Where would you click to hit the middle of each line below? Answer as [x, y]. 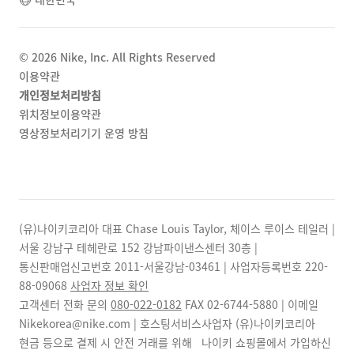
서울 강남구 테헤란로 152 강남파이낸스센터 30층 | [138, 247]
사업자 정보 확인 [109, 285]
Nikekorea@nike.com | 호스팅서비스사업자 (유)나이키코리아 [167, 323]
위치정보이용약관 [60, 113]
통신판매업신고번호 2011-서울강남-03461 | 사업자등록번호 [162, 266]
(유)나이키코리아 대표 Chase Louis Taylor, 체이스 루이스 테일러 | [177, 228]
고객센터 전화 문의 [65, 304]
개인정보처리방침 [60, 94]
